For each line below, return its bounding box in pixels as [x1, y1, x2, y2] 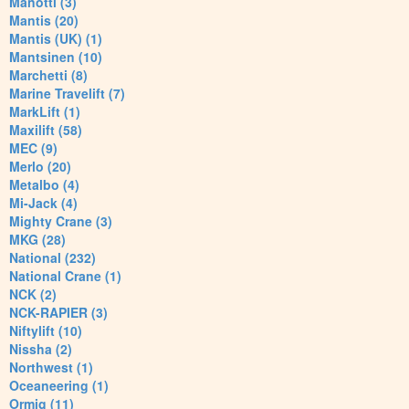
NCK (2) [9, 285, 57, 304]
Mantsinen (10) [9, 47, 102, 67]
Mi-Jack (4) [9, 194, 78, 213]
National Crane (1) [9, 267, 121, 286]
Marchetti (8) [9, 66, 88, 85]
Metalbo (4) [9, 175, 79, 194]
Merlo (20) [9, 157, 71, 176]
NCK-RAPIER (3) [9, 303, 108, 322]
